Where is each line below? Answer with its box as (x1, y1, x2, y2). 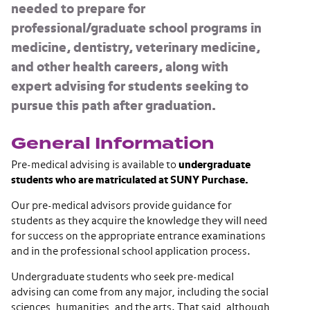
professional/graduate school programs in (11, 22, 262, 36)
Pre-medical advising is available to (11, 160, 179, 171)
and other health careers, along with (11, 61, 228, 75)
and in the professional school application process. (11, 246, 250, 257)
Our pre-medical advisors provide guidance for (11, 201, 232, 212)
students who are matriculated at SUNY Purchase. (11, 175, 248, 186)
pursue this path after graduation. (11, 100, 216, 113)
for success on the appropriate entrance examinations (11, 231, 266, 242)
